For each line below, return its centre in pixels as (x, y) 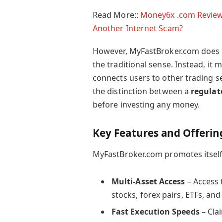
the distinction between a (142, 91)
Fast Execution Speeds (155, 212)
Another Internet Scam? (138, 28)
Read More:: (116, 15)
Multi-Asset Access (148, 182)
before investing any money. (146, 105)
